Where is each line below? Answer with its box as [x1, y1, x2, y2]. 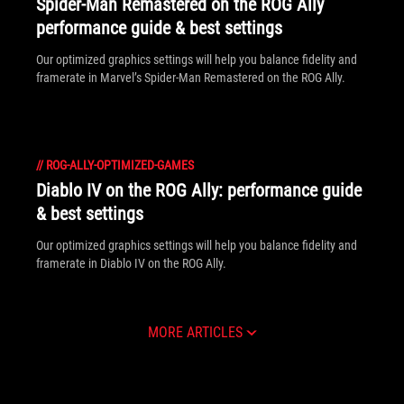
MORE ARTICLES [147, 324, 243, 341]
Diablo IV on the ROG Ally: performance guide [36, 179, 362, 201]
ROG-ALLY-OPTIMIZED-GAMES [46, 158, 194, 172]
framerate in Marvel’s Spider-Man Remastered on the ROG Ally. [36, 70, 345, 85]
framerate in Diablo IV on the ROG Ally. [36, 256, 226, 271]
